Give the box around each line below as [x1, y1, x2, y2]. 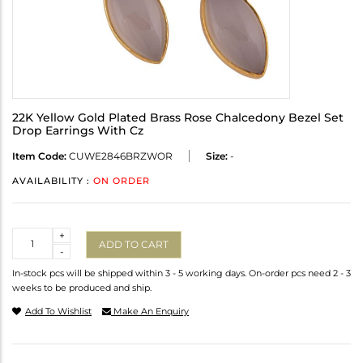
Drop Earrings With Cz [12, 123, 143, 139]
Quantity [12, 228, 55, 241]
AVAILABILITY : [12, 175, 93, 187]
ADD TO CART [99, 237, 169, 250]
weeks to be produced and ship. [12, 282, 152, 294]
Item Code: [12, 150, 66, 163]
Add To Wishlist [25, 305, 92, 318]
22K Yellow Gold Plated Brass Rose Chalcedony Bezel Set [12, 110, 344, 126]
